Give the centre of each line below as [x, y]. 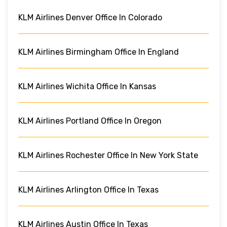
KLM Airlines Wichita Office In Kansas [87, 86]
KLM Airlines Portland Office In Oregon [90, 121]
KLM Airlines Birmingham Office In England [99, 52]
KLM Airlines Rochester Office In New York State [108, 155]
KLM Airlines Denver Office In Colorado [90, 17]
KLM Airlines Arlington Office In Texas [88, 190]
